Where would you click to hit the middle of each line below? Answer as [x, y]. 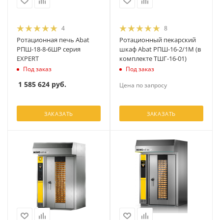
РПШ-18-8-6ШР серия [49, 49]
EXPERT [28, 58]
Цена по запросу [143, 85]
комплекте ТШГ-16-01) [153, 58]
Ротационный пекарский [158, 40]
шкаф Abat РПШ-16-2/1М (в [160, 49]
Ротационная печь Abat [53, 40]
